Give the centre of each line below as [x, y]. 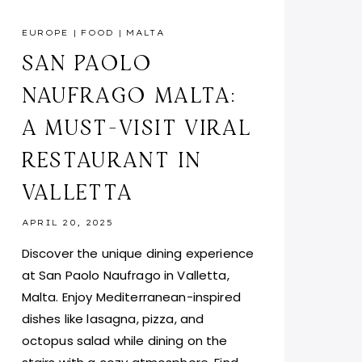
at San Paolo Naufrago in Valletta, [125, 276]
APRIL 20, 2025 [67, 223]
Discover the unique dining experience [138, 254]
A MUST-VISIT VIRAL [136, 127]
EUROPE [45, 33]
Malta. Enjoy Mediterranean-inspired [131, 297]
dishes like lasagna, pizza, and [113, 319]
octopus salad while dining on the [124, 341]
